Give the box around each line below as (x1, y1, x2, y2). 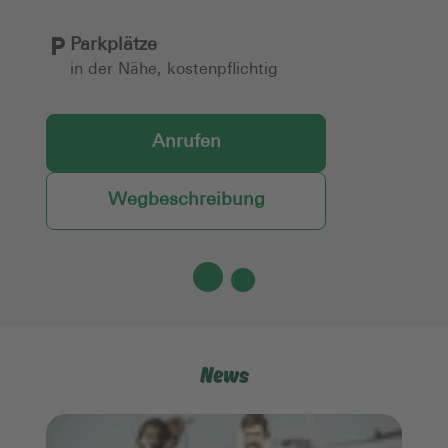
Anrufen (151, 132, 221, 152)
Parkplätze (70, 35, 157, 55)
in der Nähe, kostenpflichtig (70, 61, 278, 78)
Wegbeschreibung (107, 190, 265, 210)
